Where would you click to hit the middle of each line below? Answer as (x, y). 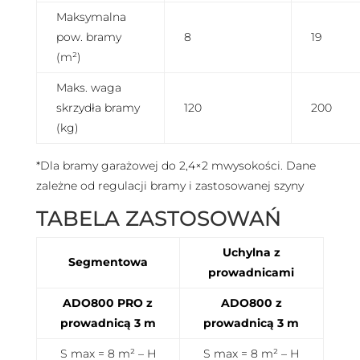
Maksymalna (91, 16)
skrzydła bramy (98, 107)
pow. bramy (88, 37)
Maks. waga (88, 87)
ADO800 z (251, 303)
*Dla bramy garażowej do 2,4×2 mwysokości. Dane (176, 165)
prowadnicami (252, 272)
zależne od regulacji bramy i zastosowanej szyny (170, 185)
